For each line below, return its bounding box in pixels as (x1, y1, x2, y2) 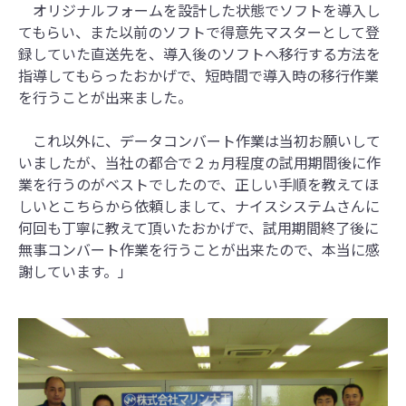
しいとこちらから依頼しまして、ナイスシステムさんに (18, 195, 380, 217)
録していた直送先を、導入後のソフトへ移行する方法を (18, 43, 381, 65)
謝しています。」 (18, 260, 132, 283)
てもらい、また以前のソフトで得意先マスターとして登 (18, 21, 380, 43)
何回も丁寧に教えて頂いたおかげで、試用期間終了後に (18, 217, 379, 239)
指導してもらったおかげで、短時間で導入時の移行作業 (18, 64, 379, 87)
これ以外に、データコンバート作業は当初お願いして (18, 130, 381, 152)
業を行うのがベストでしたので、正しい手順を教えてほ (18, 173, 379, 196)
